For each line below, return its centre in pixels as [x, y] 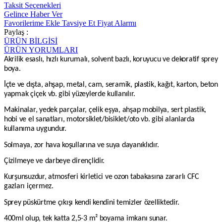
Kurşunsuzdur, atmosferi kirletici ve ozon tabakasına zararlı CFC [102, 177]
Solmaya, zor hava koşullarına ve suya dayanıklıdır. [82, 145]
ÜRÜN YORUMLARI [41, 50]
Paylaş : [16, 32]
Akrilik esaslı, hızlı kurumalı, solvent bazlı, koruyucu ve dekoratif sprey [111, 59]
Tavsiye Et [79, 23]
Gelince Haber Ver [33, 14]
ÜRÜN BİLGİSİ [31, 41]
